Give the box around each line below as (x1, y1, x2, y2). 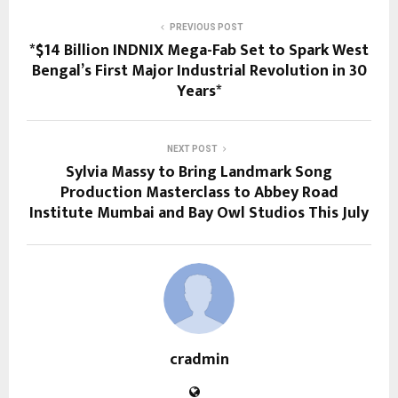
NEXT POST (166, 143, 218, 154)
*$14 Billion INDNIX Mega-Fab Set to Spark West (29, 36, 369, 64)
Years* (176, 77, 222, 105)
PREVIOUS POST (169, 21, 243, 32)
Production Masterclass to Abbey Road (60, 179, 338, 206)
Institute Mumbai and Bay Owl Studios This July (29, 199, 369, 227)
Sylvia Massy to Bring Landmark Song (66, 158, 332, 186)
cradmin (169, 346, 229, 373)
